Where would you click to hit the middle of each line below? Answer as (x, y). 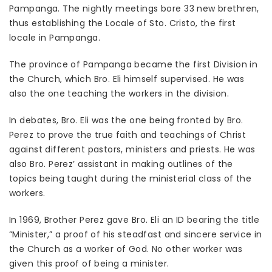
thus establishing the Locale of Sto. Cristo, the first (123, 23)
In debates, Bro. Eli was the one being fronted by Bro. (126, 121)
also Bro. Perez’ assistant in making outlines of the (121, 164)
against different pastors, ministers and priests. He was (132, 150)
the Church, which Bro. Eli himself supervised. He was (127, 79)
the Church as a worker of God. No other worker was (126, 249)
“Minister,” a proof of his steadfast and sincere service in (136, 235)
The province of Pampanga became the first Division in (134, 65)
